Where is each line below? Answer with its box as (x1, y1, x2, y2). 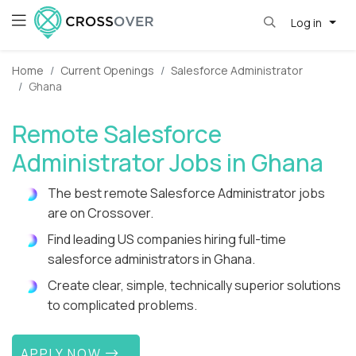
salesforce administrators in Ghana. (48, 250, 255, 269)
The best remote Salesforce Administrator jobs (48, 184, 325, 203)
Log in (290, 14, 324, 30)
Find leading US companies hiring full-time (48, 230, 286, 249)
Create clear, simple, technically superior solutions (48, 277, 341, 295)
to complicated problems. (48, 296, 197, 315)
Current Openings (60, 63, 154, 79)
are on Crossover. (48, 204, 153, 222)
